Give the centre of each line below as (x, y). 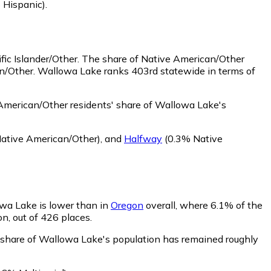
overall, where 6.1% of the (203, 205)
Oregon (127, 205)
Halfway (143, 138)
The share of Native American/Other (163, 58)
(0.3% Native (192, 138)
